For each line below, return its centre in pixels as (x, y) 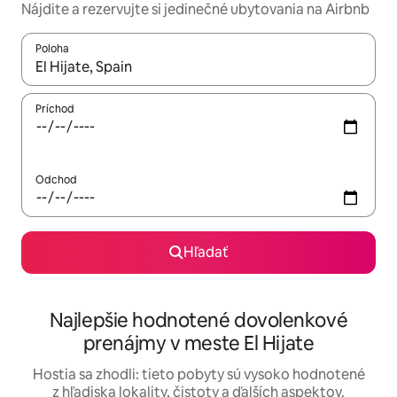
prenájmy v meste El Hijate (198, 344)
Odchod (56, 180)
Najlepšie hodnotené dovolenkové (198, 321)
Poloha (52, 49)
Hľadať (206, 253)
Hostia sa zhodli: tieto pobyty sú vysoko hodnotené (198, 375)
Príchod (55, 109)
